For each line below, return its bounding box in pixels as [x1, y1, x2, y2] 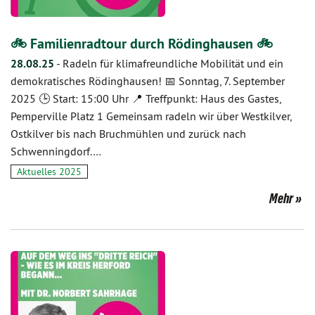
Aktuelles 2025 [17, 165, 82, 178]
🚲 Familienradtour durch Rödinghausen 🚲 [11, 34, 273, 53]
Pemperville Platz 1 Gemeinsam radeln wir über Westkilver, [11, 109, 291, 123]
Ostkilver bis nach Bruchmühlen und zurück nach [11, 127, 246, 141]
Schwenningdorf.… [11, 144, 101, 158]
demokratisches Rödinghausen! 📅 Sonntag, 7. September [11, 74, 285, 88]
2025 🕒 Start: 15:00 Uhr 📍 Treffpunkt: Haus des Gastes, [11, 91, 281, 105]
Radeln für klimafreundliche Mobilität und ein [63, 56, 283, 70]
